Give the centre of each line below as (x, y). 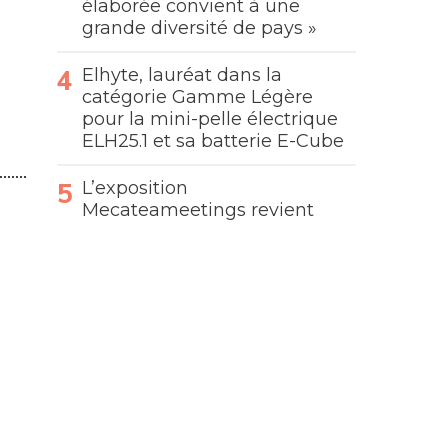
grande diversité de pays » (200, 28)
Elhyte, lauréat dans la (182, 75)
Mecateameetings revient (198, 210)
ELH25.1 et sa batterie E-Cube (213, 141)
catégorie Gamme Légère (198, 97)
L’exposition (135, 188)
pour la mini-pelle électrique (210, 119)
